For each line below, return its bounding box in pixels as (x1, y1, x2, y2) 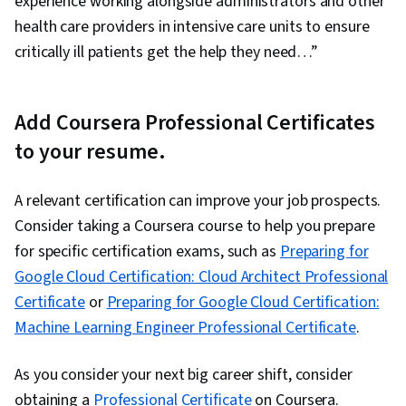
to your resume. (14, 136, 170, 169)
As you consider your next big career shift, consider (14, 363, 353, 387)
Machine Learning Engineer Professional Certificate (14, 316, 356, 340)
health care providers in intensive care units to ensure (14, 15, 370, 39)
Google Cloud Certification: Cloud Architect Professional (14, 266, 389, 289)
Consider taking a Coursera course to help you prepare (14, 215, 375, 238)
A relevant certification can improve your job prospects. (14, 189, 382, 213)
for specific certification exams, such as (14, 240, 280, 264)
